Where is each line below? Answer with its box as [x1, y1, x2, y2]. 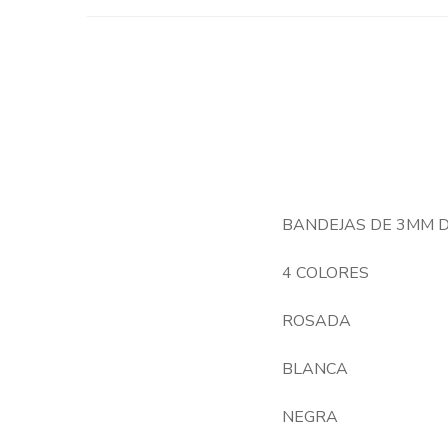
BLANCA [282, 358, 348, 380]
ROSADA [282, 310, 351, 332]
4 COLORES [282, 262, 369, 284]
